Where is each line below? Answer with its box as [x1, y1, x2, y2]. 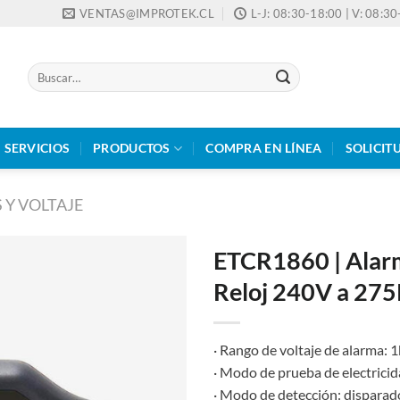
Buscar [27, 62, 60, 77]
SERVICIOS [4, 140, 71, 155]
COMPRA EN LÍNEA [205, 140, 322, 155]
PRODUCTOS [93, 140, 171, 155]
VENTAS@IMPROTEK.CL [79, 6, 214, 21]
